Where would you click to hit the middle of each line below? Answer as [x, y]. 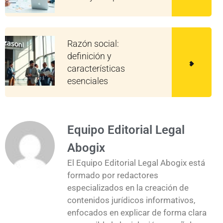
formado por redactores [113, 175]
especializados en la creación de [128, 188]
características [96, 69]
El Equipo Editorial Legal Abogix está [136, 163]
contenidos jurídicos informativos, [131, 200]
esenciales [88, 81]
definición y [89, 56]
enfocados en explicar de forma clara [137, 213]
